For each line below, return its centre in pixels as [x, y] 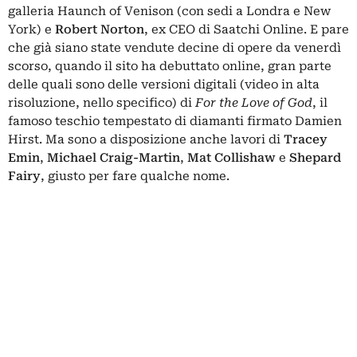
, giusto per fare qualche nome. [135, 177]
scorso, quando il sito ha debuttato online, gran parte [170, 67]
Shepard [315, 158]
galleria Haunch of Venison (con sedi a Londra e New [169, 12]
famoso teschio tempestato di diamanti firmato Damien [175, 122]
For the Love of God [254, 103]
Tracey [306, 140]
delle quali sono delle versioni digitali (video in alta [164, 85]
